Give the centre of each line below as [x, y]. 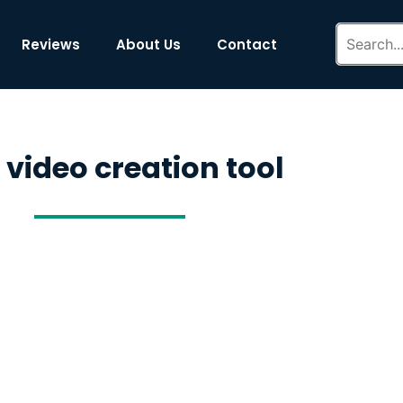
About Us [149, 44]
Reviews [51, 44]
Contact [247, 44]
